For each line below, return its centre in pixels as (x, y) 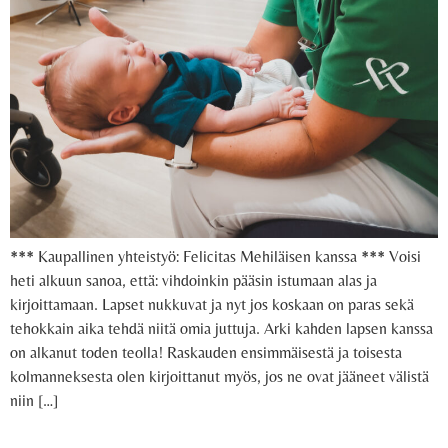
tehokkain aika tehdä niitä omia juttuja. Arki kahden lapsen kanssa (221, 329)
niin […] (34, 401)
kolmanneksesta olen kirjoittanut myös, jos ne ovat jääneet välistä (219, 377)
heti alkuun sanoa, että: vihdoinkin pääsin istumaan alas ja (193, 281)
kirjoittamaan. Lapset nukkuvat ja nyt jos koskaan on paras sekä (212, 305)
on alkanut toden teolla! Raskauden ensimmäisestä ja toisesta (206, 353)
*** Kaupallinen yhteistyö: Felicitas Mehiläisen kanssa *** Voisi (215, 257)
